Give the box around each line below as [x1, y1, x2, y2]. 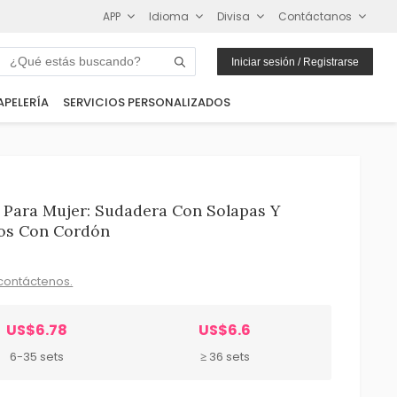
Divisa [217, 8, 251, 24]
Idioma [149, 8, 190, 24]
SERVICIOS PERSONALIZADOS [62, 94, 230, 112]
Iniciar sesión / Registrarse [231, 55, 360, 68]
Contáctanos [278, 8, 353, 24]
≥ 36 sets [199, 347, 250, 365]
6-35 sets [9, 347, 64, 365]
